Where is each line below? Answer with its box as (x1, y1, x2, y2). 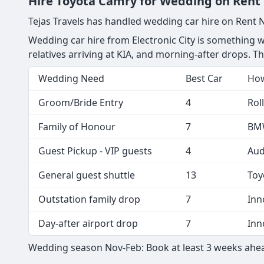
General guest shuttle (38, 168, 135, 181)
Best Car (186, 71, 223, 85)
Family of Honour (38, 120, 115, 133)
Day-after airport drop (38, 216, 138, 230)
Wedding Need (38, 71, 104, 85)
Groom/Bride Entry (38, 95, 123, 109)
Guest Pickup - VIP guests (38, 144, 152, 157)
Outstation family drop (38, 192, 140, 206)
